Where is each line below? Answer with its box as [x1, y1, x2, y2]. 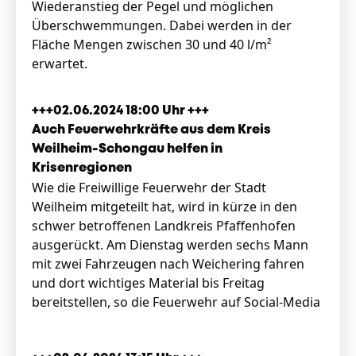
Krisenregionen [32, 162, 132, 174]
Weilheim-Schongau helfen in [32, 143, 222, 155]
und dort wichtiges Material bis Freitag [32, 274, 265, 292]
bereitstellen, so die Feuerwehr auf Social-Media [32, 293, 320, 311]
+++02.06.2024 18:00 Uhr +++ [32, 105, 209, 117]
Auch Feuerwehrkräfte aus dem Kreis [32, 124, 271, 136]
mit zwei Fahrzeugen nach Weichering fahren [32, 255, 304, 273]
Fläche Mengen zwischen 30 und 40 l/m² [32, 36, 272, 53]
